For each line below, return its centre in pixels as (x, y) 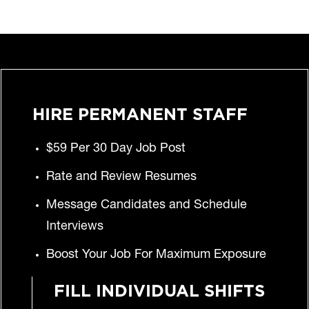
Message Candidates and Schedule (147, 205)
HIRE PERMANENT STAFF (140, 112)
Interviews (75, 227)
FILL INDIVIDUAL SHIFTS (159, 288)
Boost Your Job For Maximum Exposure (156, 255)
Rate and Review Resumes (121, 177)
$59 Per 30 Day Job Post (116, 149)
